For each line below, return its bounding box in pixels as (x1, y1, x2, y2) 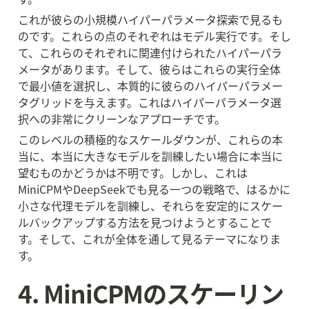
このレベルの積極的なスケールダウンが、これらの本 (18, 131, 283, 148)
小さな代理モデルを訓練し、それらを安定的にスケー (18, 197, 283, 214)
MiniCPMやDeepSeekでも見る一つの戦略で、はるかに (18, 181, 290, 197)
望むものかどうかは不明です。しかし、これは (18, 164, 248, 181)
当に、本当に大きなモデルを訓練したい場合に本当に (18, 148, 283, 164)
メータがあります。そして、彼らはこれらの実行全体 (18, 61, 281, 77)
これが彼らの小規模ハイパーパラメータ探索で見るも (18, 11, 283, 28)
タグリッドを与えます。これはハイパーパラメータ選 (18, 94, 281, 110)
